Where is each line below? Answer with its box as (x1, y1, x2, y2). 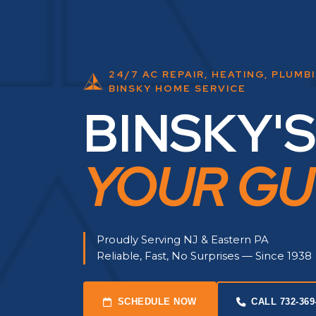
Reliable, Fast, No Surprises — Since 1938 (97, 250, 312, 263)
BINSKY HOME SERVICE (109, 82, 246, 95)
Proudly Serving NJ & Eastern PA (97, 233, 269, 247)
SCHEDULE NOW (117, 296, 197, 308)
